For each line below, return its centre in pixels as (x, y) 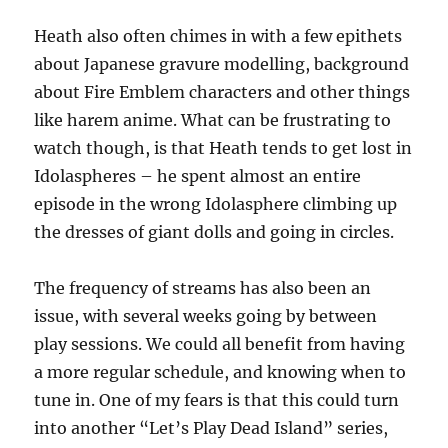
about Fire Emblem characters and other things (222, 91)
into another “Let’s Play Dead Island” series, (211, 427)
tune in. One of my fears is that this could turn (217, 399)
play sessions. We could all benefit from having (220, 343)
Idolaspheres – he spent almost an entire (198, 175)
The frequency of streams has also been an (203, 287)
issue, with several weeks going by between (206, 315)
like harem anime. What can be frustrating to (213, 119)
